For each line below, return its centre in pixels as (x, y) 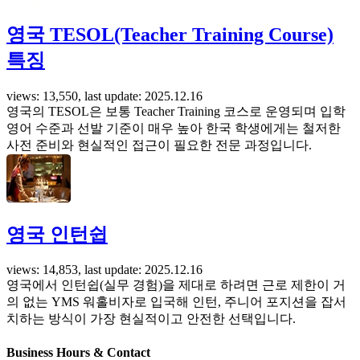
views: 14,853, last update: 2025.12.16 (104, 270)
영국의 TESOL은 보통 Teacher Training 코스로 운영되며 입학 (176, 111)
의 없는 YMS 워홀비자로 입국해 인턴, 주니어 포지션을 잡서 (176, 302)
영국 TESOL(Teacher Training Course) (170, 34)
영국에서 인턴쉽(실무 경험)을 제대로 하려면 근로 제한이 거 (176, 285)
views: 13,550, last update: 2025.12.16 (104, 96)
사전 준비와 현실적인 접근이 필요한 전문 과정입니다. (159, 145)
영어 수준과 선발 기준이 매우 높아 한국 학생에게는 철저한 (174, 128)
